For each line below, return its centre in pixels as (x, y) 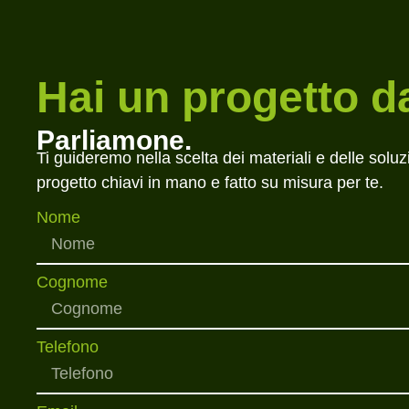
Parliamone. (114, 141)
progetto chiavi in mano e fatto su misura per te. (210, 183)
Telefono (68, 346)
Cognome (72, 282)
